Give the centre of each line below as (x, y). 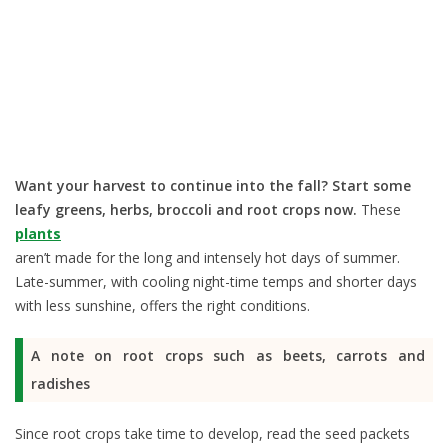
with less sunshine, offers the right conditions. (162, 306)
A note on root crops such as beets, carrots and (228, 356)
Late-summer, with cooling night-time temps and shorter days (216, 282)
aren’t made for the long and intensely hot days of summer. (207, 258)
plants (38, 234)
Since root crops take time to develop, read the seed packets (212, 434)
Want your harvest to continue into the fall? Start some (213, 186)
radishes (60, 384)
